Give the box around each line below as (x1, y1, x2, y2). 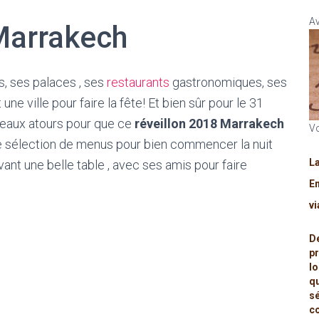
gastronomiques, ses (169, 75, 287, 90)
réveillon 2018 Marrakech (132, 116, 284, 131)
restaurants (107, 75, 169, 90)
